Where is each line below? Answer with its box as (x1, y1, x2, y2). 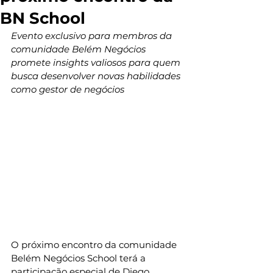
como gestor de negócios (11, 83, 124, 95)
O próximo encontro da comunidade (11, 239, 179, 251)
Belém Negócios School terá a (11, 252, 148, 264)
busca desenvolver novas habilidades (11, 70, 183, 82)
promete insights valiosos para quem (11, 57, 183, 68)
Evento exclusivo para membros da (11, 30, 174, 41)
